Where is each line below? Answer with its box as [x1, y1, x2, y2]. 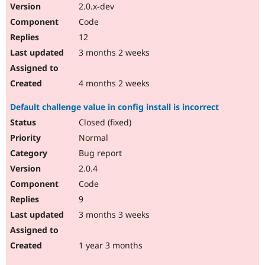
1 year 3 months [76, 240, 143, 251]
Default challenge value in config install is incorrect [10, 101, 219, 113]
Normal [76, 132, 108, 144]
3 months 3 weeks [76, 209, 150, 221]
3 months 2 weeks [76, 47, 150, 59]
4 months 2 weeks [76, 77, 150, 89]
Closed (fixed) [76, 117, 131, 128]
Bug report [76, 147, 122, 159]
